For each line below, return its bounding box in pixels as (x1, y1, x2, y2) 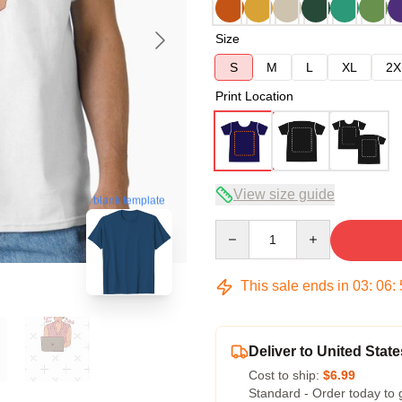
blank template (93, 193, 165, 206)
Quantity (214, 221, 262, 235)
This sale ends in (237, 278, 353, 293)
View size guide (233, 187, 335, 202)
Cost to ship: (249, 368, 323, 382)
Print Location (215, 89, 293, 103)
